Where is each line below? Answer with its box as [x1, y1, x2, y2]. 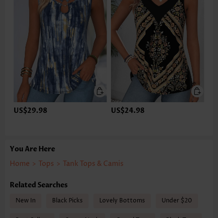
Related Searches [10, 181, 68, 190]
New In [16, 197, 36, 205]
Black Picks [52, 197, 83, 205]
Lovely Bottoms [99, 197, 145, 205]
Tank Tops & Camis [63, 159, 124, 169]
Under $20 [162, 197, 192, 205]
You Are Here [10, 145, 55, 154]
